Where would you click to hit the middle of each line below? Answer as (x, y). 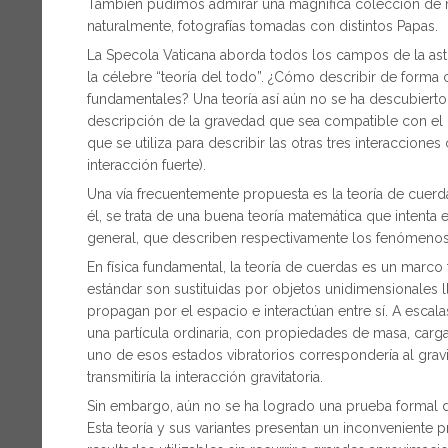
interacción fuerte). (146, 165)
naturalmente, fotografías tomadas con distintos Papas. (262, 26)
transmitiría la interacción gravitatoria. (205, 377)
